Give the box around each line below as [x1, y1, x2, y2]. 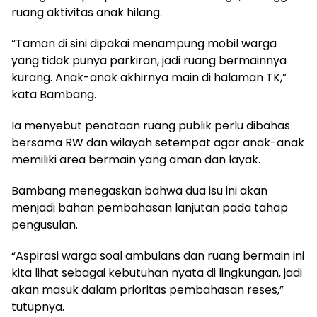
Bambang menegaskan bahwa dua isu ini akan [11, 182, 267, 199]
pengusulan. [11, 216, 78, 233]
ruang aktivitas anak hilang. [11, 4, 162, 21]
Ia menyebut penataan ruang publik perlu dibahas [11, 117, 290, 134]
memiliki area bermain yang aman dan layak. [11, 151, 260, 168]
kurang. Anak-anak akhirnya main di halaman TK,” [11, 69, 287, 86]
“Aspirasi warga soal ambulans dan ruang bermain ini [11, 247, 304, 264]
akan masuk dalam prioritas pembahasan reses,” [11, 281, 284, 298]
